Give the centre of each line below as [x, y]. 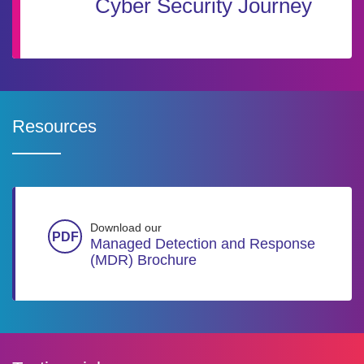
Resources [54, 126]
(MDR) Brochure [143, 260]
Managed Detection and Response [203, 244]
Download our [126, 227]
